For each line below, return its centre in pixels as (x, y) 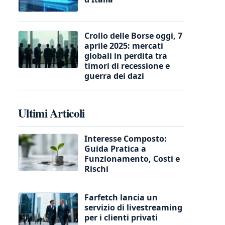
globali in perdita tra (126, 55)
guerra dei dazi (114, 76)
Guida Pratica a (115, 148)
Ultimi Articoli (51, 113)
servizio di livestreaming (133, 207)
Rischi (96, 168)
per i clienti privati (121, 217)
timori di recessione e (127, 66)
